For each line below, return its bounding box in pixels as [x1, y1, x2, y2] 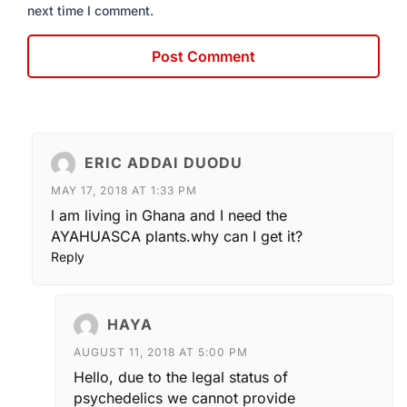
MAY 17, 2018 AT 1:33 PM [51, 184, 197, 198]
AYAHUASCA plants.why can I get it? [51, 227, 303, 246]
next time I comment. [27, 3, 154, 19]
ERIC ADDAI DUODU [84, 153, 243, 172]
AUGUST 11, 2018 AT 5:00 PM [74, 345, 248, 360]
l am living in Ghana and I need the [51, 206, 287, 225]
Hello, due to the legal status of [74, 368, 288, 387]
